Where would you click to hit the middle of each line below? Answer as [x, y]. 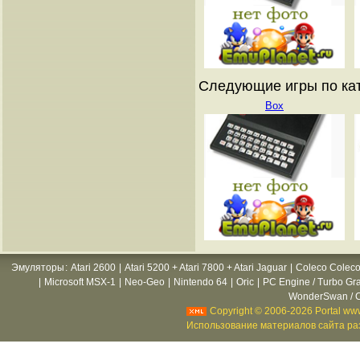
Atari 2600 [93, 268]
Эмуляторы [38, 268]
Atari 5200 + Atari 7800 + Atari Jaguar [206, 268]
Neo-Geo [145, 282]
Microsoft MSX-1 [80, 282]
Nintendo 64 [200, 282]
